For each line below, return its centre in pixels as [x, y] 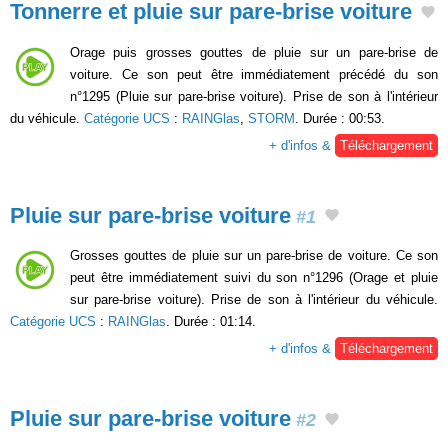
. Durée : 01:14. [211, 322]
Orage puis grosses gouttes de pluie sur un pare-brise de [254, 52]
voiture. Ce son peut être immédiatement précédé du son [254, 74]
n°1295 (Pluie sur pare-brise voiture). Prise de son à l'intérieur [254, 96]
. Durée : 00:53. [340, 118]
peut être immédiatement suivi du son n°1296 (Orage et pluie [254, 278]
